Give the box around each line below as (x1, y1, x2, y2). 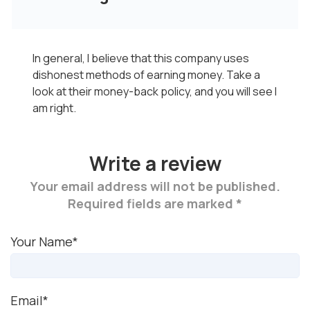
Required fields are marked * (68, 195, 242, 212)
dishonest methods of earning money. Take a (33, 67, 260, 82)
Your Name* (10, 233, 78, 250)
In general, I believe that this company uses (33, 51, 249, 66)
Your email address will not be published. (30, 178, 280, 194)
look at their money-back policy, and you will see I (33, 84, 277, 99)
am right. (33, 100, 76, 116)
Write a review (89, 150, 221, 176)
